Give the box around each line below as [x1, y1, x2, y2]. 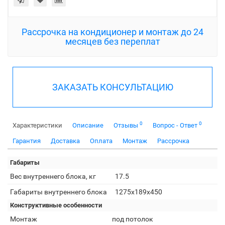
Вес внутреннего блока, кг [10, 172, 96, 180]
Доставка [51, 137, 80, 145]
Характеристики [13, 122, 62, 129]
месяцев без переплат [65, 36, 160, 47]
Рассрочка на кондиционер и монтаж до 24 [22, 27, 203, 37]
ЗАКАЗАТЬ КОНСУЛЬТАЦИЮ [52, 82, 173, 92]
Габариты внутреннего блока [10, 188, 107, 196]
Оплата [90, 137, 113, 145]
